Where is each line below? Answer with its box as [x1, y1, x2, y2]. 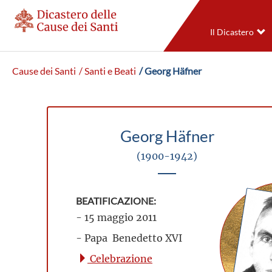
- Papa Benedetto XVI [76, 231, 182, 244]
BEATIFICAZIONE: [76, 195, 156, 206]
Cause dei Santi [12, 66, 76, 76]
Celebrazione [87, 252, 152, 265]
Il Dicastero [209, 27, 254, 37]
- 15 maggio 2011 [76, 211, 157, 223]
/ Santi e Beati [79, 66, 136, 76]
